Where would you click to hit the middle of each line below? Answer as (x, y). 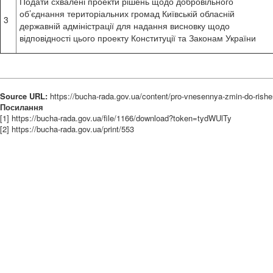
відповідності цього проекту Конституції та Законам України (138, 38)
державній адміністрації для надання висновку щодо (125, 26)
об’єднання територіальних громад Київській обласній (127, 13)
